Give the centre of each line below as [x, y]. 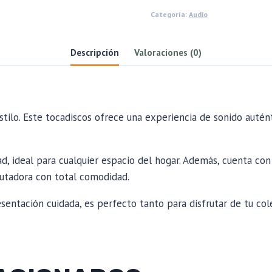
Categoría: [169, 14]
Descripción [94, 53]
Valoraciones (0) [168, 53]
